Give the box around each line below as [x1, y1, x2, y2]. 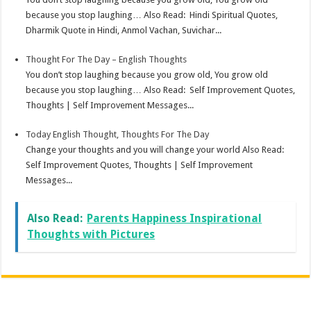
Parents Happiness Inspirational [87, 211, 262, 225]
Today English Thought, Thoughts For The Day [26, 128, 210, 140]
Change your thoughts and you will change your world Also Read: [26, 144, 287, 155]
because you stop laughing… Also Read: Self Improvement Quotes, [26, 84, 296, 95]
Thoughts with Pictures [27, 227, 155, 241]
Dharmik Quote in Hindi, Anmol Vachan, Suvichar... [26, 24, 222, 35]
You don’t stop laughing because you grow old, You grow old [26, 69, 269, 80]
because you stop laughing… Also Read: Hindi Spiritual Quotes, [26, 9, 278, 20]
